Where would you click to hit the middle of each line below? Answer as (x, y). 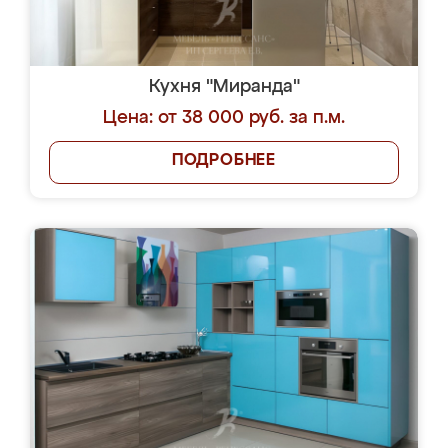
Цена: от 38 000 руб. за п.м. (224, 118)
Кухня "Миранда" (224, 87)
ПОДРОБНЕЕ (224, 161)
